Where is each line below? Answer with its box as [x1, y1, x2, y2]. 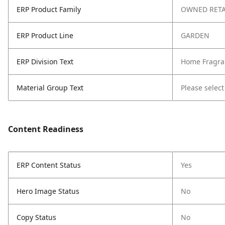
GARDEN [181, 31, 209, 40]
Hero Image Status [17, 186, 79, 196]
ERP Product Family [17, 5, 81, 14]
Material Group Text [17, 83, 83, 92]
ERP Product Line [17, 31, 73, 40]
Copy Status [17, 212, 56, 222]
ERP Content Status [17, 160, 81, 170]
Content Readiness [8, 124, 83, 135]
